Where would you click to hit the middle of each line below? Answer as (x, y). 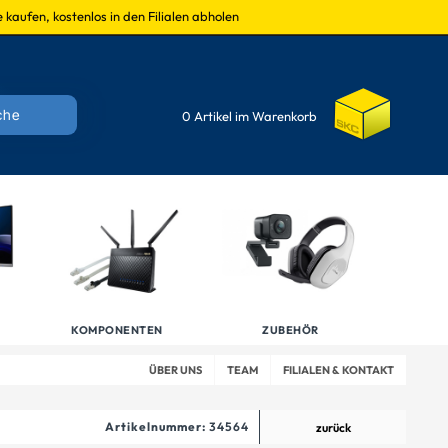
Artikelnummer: (155, 426)
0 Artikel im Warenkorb (249, 116)
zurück (333, 427)
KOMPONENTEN (117, 330)
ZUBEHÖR (290, 330)
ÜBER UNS (175, 370)
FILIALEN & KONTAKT (338, 370)
